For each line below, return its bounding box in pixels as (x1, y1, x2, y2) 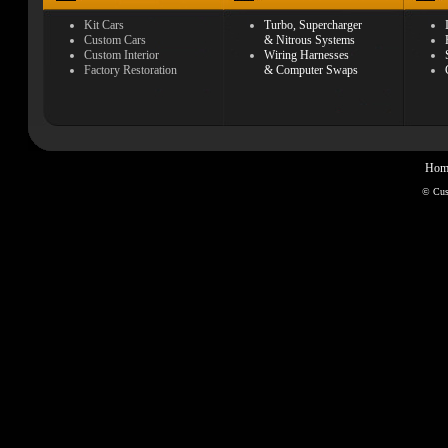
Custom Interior (84, 48, 159, 62)
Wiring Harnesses (264, 48, 349, 62)
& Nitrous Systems (264, 33, 355, 47)
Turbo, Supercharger (264, 18, 362, 32)
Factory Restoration (84, 63, 177, 77)
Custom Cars (84, 33, 146, 47)
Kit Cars (84, 18, 124, 32)
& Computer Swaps (264, 63, 358, 77)
